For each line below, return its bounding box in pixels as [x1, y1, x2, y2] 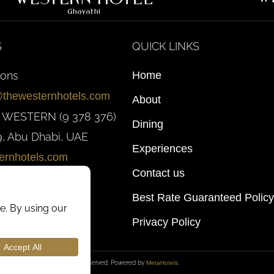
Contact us [132, 167, 185, 179]
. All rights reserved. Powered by [53, 259, 146, 266]
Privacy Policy [132, 216, 201, 228]
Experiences [132, 143, 193, 155]
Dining [132, 118, 163, 130]
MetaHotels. [146, 259, 180, 266]
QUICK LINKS [132, 40, 199, 53]
